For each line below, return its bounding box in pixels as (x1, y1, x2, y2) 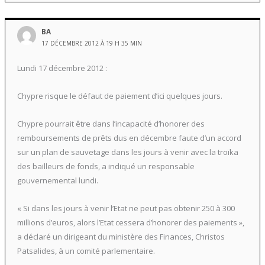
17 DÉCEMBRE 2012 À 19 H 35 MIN (41, 38, 143, 47)
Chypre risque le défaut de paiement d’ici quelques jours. (17, 91, 222, 102)
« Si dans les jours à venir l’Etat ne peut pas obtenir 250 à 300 (17, 202, 235, 214)
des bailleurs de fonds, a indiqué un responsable (17, 160, 195, 172)
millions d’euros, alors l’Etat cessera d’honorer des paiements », (17, 216, 244, 228)
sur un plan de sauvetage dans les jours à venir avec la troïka (17, 146, 238, 157)
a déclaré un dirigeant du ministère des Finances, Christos (17, 231, 225, 242)
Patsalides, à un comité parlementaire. (17, 245, 155, 256)
